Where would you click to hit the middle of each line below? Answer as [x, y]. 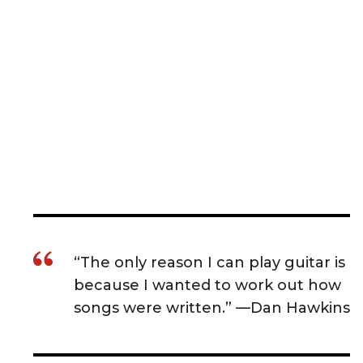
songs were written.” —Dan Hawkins [212, 307]
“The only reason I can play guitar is [209, 262]
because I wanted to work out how [207, 285]
